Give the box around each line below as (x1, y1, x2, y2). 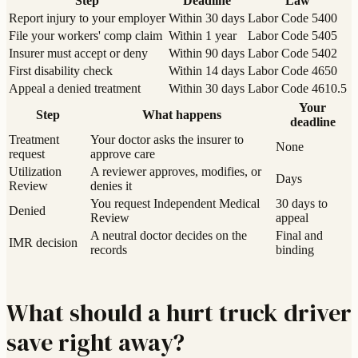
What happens (141, 108, 221, 122)
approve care (90, 147, 155, 161)
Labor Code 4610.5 (248, 82, 347, 96)
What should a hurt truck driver (6, 296, 352, 330)
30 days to (276, 197, 328, 211)
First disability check (9, 64, 113, 78)
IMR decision (9, 236, 78, 250)
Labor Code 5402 (248, 46, 337, 61)
